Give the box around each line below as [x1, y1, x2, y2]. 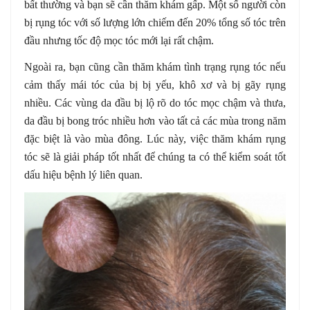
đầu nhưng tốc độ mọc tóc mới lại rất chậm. [24, 34, 214, 46]
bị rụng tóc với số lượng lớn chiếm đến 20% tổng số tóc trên [24, 16, 286, 28]
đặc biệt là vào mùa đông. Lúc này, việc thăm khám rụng [24, 132, 286, 145]
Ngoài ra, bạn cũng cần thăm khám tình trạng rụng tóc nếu [24, 60, 286, 73]
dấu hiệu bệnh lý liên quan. [24, 168, 143, 181]
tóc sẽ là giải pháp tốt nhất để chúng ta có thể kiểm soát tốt [24, 150, 286, 163]
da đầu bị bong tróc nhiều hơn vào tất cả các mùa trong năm [24, 114, 286, 127]
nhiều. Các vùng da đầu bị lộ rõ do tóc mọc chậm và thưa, [24, 96, 286, 109]
